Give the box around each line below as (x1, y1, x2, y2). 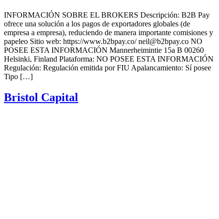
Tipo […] (4, 72, 33, 81)
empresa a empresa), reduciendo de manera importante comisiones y (4, 28, 213, 37)
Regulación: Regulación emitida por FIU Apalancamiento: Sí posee (4, 63, 211, 72)
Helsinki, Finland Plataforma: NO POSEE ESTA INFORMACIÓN (4, 54, 214, 63)
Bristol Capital (4, 90, 78, 104)
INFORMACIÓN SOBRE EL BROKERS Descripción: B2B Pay (4, 10, 210, 19)
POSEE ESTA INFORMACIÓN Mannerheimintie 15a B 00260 (4, 45, 204, 54)
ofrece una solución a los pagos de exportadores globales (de (4, 19, 190, 28)
